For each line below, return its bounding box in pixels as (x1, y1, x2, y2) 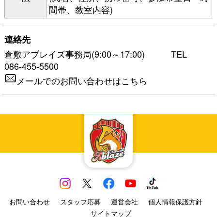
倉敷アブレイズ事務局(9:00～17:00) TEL (4, 47, 196, 60)
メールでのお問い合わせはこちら (16, 74, 148, 87)
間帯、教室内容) (49, 3, 113, 15)
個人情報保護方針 (148, 197, 202, 206)
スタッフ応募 (60, 197, 101, 206)
